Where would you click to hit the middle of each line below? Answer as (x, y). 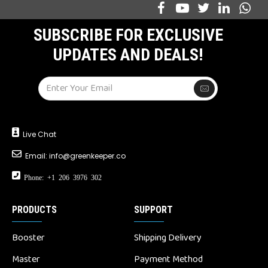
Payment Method (168, 259)
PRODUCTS (34, 209)
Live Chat (39, 134)
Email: (37, 156)
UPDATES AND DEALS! (128, 54)
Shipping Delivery (168, 237)
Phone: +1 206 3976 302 (61, 177)
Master (26, 259)
